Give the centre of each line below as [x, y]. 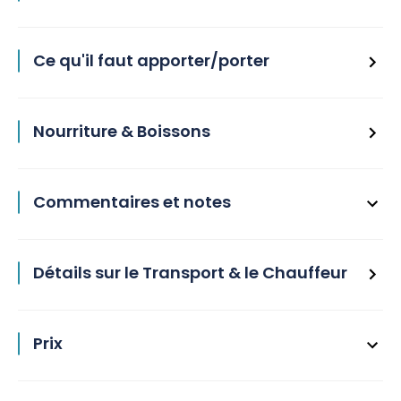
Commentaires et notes [132, 202]
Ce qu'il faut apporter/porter [151, 60]
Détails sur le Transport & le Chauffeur [190, 273]
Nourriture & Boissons [122, 131]
